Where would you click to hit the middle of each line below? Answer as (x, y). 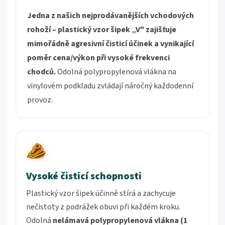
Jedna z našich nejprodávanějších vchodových (110, 16)
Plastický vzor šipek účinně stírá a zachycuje (101, 193)
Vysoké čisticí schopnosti (84, 176)
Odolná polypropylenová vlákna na (116, 72)
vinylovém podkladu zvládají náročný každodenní (110, 86)
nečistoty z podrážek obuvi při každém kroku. (103, 207)
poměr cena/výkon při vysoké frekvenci (98, 58)
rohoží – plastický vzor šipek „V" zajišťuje (102, 30)
